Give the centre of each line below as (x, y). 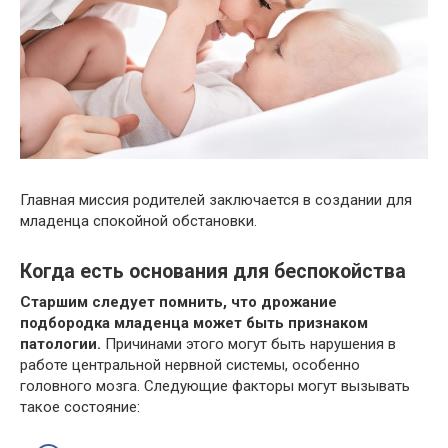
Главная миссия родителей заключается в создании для (216, 200)
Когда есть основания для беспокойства (213, 272)
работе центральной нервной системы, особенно (190, 365)
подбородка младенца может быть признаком (194, 323)
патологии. (60, 344)
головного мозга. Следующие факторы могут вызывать (215, 386)
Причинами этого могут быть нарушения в (248, 344)
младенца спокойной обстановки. (138, 221)
